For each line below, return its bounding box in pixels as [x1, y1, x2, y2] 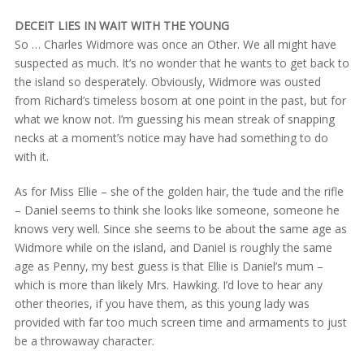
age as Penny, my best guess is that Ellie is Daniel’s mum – [14, 258, 323, 275]
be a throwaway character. [14, 333, 154, 349]
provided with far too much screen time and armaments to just [14, 314, 347, 331]
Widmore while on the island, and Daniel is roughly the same [14, 240, 332, 256]
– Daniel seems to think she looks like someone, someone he [14, 202, 340, 219]
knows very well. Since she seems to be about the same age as [14, 221, 347, 237]
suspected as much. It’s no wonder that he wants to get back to [14, 55, 349, 71]
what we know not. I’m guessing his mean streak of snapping [14, 111, 335, 128]
